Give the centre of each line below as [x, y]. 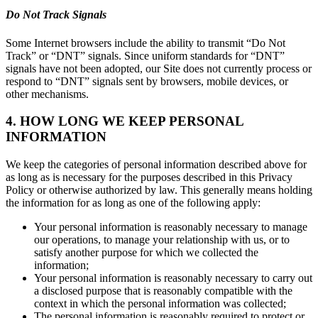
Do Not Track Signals [56, 15]
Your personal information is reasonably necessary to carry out [173, 278]
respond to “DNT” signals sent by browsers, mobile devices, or [147, 81]
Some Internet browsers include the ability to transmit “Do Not [146, 43]
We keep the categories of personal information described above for [156, 165]
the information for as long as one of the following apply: [133, 203]
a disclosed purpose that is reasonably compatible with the [163, 291]
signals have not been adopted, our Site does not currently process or [159, 68]
